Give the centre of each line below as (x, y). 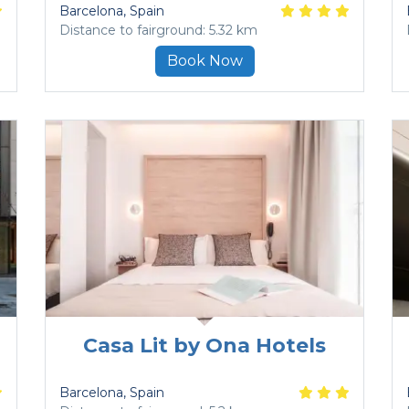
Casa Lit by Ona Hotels (204, 346)
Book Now (204, 61)
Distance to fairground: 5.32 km (158, 31)
